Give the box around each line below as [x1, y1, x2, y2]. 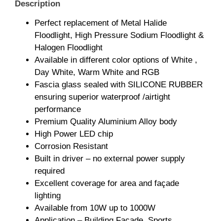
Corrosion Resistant [35, 142, 108, 151]
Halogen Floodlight [35, 43, 103, 53]
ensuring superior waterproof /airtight [35, 92, 170, 102]
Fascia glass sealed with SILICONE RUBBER [35, 80, 203, 90]
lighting [35, 191, 61, 201]
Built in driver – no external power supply [35, 154, 185, 164]
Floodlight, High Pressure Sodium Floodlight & [35, 31, 204, 40]
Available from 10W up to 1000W [35, 203, 155, 213]
